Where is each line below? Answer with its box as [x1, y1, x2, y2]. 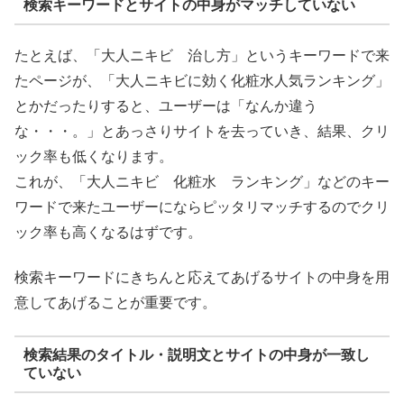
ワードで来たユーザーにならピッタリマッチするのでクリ [14, 198, 390, 215]
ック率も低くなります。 [14, 148, 173, 164]
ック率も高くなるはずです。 [14, 224, 202, 240]
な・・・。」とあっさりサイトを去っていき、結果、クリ [14, 123, 390, 139]
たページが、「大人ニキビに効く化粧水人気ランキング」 [14, 72, 390, 88]
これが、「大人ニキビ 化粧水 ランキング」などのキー [14, 173, 390, 189]
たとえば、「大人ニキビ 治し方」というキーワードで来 [14, 47, 390, 63]
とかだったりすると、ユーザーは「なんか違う [14, 97, 317, 114]
